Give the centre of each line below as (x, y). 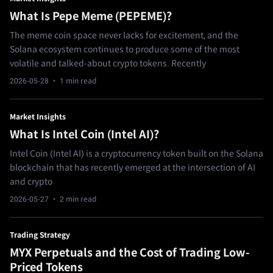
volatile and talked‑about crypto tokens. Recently (108, 64)
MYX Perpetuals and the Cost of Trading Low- (130, 253)
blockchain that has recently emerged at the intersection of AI (133, 168)
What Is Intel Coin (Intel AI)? (84, 135)
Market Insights (38, 117)
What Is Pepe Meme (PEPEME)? (91, 16)
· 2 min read (73, 200)
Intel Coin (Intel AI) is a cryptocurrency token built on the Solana (136, 154)
